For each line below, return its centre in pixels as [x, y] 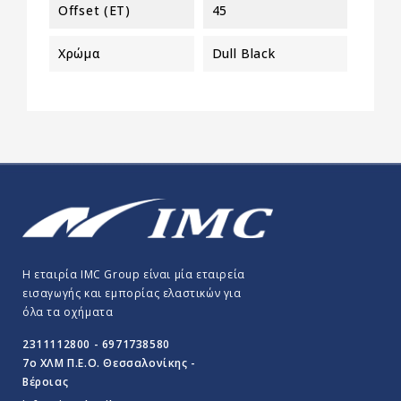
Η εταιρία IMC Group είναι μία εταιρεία [134, 274]
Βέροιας [46, 381]
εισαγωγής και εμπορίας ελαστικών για [132, 293]
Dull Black [243, 53]
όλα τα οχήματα [68, 311]
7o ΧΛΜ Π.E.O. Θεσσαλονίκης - [109, 363]
